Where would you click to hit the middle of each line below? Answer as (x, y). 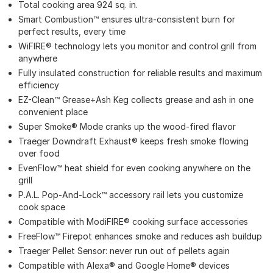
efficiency (40, 85)
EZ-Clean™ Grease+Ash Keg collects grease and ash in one (136, 99)
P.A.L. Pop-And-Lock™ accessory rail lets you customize (131, 194)
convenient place (53, 112)
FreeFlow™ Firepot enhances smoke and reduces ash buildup (140, 236)
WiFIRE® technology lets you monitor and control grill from (137, 46)
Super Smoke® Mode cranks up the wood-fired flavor (127, 126)
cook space (42, 207)
